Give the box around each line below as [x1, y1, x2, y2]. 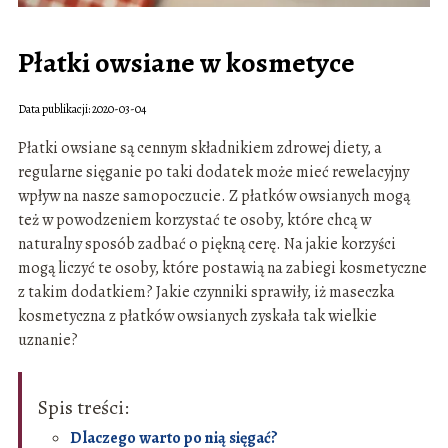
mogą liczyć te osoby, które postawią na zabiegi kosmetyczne [17, 256, 427, 279]
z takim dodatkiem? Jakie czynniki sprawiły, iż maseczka [17, 280, 395, 303]
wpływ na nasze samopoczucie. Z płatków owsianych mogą [17, 184, 410, 207]
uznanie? [17, 328, 78, 351]
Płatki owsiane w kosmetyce [17, 43, 355, 82]
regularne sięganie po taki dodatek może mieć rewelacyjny [17, 160, 409, 183]
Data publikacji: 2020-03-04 [17, 100, 146, 117]
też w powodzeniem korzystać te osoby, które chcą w [17, 208, 371, 231]
